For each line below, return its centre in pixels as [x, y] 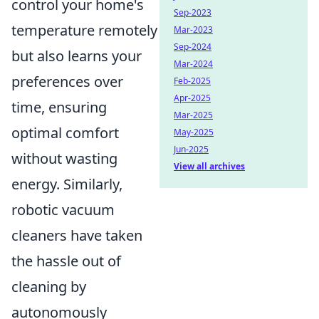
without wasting [64, 158]
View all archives [209, 166]
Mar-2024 [193, 64]
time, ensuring [59, 107]
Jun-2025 [191, 149]
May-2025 [194, 132]
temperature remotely [84, 30]
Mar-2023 [193, 30]
